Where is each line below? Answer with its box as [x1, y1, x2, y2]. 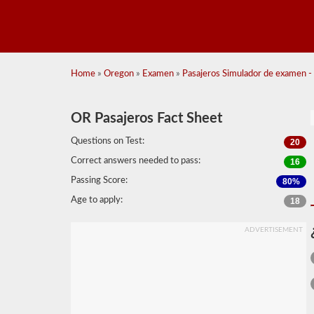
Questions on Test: [70, 137, 144, 146]
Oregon [103, 69, 134, 78]
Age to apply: [70, 196, 123, 205]
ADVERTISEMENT [244, 226, 303, 233]
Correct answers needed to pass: [70, 156, 200, 165]
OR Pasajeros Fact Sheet [70, 111, 222, 125]
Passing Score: [70, 176, 128, 185]
